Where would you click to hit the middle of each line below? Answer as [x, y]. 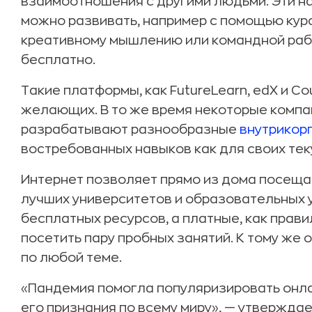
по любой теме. [71, 258]
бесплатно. [58, 60]
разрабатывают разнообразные [130, 130]
